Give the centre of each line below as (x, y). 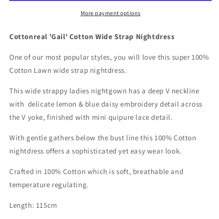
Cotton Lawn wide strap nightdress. (68, 70)
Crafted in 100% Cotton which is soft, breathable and (97, 171)
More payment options (110, 13)
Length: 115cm (33, 205)
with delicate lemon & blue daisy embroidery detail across (106, 104)
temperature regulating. (49, 185)
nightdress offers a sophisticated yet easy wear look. (96, 151)
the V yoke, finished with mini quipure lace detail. (91, 117)
